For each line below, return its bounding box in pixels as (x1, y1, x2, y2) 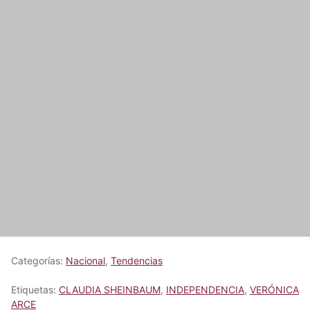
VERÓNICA (250, 283, 299, 295)
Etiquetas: (11, 283, 59, 295)
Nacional (66, 254, 105, 266)
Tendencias (111, 254, 163, 266)
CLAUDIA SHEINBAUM (59, 283, 161, 295)
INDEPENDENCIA (166, 283, 244, 295)
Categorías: (11, 254, 66, 266)
